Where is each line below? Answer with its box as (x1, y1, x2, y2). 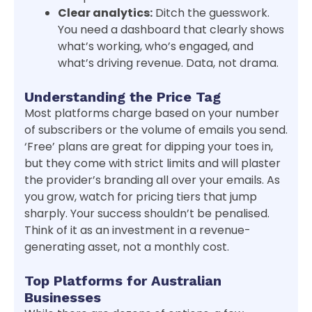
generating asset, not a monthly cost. (24, 239, 229, 256)
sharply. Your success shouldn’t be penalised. (24, 205, 270, 222)
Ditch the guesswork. (153, 5, 270, 22)
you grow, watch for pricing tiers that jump (24, 189, 257, 205)
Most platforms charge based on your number (24, 105, 279, 122)
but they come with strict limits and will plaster (24, 155, 281, 172)
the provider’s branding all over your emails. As (24, 172, 280, 189)
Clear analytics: (58, 5, 153, 22)
